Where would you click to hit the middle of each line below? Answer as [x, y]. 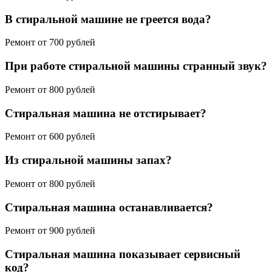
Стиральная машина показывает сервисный [123, 254]
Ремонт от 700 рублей [50, 42]
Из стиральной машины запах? [88, 160]
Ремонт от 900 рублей [50, 231]
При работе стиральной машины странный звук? [136, 66]
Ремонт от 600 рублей [50, 137]
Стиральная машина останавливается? [109, 207]
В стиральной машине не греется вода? [108, 19]
